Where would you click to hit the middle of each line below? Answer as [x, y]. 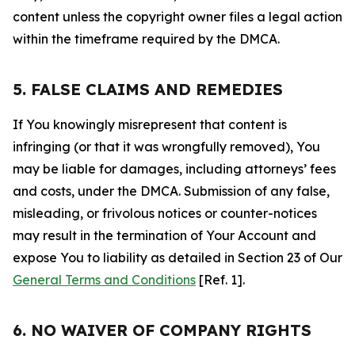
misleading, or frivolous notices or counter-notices [165, 213]
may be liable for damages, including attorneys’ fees [174, 169]
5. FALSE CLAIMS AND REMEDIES [148, 89]
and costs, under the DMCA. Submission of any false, [171, 191]
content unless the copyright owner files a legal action [177, 17]
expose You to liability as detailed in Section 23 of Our [177, 258]
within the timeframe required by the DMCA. [146, 39]
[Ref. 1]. [220, 280]
